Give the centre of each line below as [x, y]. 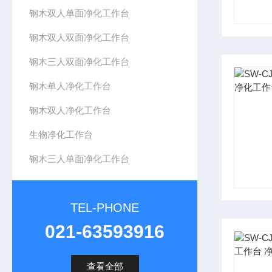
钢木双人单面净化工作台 [80, 13]
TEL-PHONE [105, 208]
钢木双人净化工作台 [70, 110]
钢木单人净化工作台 [70, 86]
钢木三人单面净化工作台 [80, 159]
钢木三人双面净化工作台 [80, 62]
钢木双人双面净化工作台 [80, 37]
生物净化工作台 [61, 134]
